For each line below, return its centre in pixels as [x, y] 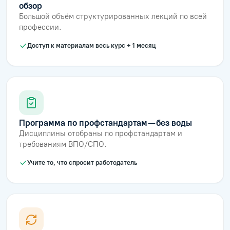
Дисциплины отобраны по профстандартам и [101, 133]
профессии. [40, 27]
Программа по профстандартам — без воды [106, 122]
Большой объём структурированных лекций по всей [113, 16]
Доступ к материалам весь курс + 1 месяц [91, 45]
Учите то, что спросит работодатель [82, 162]
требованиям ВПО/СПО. [63, 144]
